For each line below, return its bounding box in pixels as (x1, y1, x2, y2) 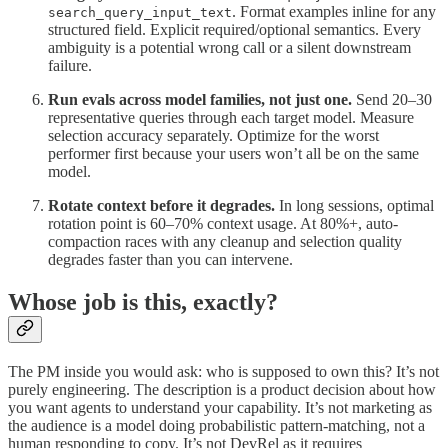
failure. (48, 57, 92, 75)
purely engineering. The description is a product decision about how (8, 381, 436, 399)
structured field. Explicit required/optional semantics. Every (48, 21, 421, 39)
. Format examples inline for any (232, 3, 436, 21)
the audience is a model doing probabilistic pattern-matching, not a (8, 417, 425, 435)
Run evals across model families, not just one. (48, 91, 356, 109)
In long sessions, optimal (279, 197, 434, 215)
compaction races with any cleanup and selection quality (48, 233, 402, 251)
